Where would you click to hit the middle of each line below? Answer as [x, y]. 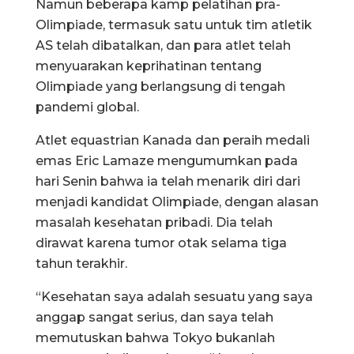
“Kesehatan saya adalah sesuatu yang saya [174, 296]
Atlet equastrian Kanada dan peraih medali [173, 140]
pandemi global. [87, 107]
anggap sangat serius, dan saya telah [154, 317]
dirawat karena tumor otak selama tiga [161, 243]
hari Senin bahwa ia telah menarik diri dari [168, 181]
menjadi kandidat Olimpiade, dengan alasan [177, 201]
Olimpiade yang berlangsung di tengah [160, 86]
